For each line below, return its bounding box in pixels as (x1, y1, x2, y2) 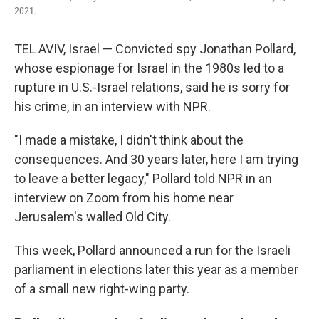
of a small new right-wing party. (14, 281, 189, 296)
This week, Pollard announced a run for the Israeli (14, 242, 291, 258)
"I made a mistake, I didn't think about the (14, 132, 244, 147)
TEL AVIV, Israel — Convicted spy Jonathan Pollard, (14, 41, 296, 56)
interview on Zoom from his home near (14, 189, 234, 205)
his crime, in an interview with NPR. (14, 98, 211, 114)
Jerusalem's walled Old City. (14, 209, 171, 224)
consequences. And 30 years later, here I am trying (14, 151, 298, 167)
